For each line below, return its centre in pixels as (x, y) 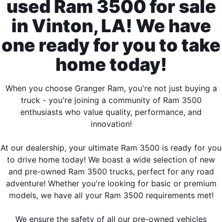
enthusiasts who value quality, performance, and (111, 112)
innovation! (111, 124)
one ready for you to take (111, 45)
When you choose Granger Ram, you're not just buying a (111, 88)
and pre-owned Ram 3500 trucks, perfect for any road (111, 172)
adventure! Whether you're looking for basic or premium (111, 184)
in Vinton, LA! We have (111, 26)
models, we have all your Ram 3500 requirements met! (111, 195)
